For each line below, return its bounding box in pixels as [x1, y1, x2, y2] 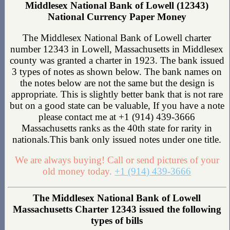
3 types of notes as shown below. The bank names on [12, 66, 222, 77]
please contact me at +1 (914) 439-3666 [39, 111, 196, 122]
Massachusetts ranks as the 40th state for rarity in [22, 122, 213, 133]
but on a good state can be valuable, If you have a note [9, 100, 224, 111]
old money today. [43, 166, 115, 177]
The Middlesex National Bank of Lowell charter [23, 32, 212, 43]
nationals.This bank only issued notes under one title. [12, 133, 222, 145]
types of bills [91, 215, 143, 226]
